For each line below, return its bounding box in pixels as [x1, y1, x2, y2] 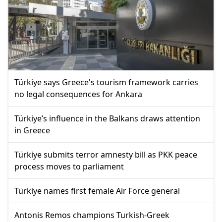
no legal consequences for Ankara [14, 88, 142, 100]
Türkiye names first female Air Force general [14, 185, 180, 196]
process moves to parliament [14, 161, 124, 172]
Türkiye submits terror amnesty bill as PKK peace [14, 149, 197, 160]
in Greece [14, 124, 50, 136]
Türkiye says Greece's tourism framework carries [14, 76, 198, 88]
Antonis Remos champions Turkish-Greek [14, 209, 169, 221]
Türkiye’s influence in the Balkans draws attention [14, 112, 200, 124]
